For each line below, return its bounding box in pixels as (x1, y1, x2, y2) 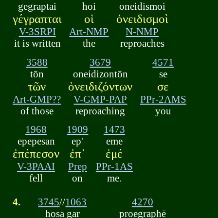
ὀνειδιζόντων (68, 79, 133, 93)
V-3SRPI (18, 26, 56, 37)
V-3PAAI (17, 161, 55, 172)
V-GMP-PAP (73, 93, 127, 105)
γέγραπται (13, 12, 62, 26)
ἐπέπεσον (13, 147, 60, 161)
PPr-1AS (95, 161, 133, 172)
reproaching (75, 105, 126, 116)
